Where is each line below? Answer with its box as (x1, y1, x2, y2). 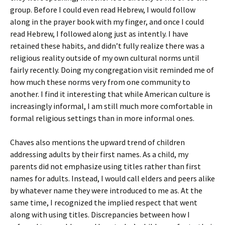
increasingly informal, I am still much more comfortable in (10, 101, 212, 111)
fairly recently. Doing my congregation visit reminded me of (10, 65, 214, 75)
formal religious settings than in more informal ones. (10, 113, 194, 123)
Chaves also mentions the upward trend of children (10, 137, 185, 147)
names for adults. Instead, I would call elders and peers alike (10, 173, 215, 183)
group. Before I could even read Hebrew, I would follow (10, 5, 195, 15)
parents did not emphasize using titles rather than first (10, 161, 201, 171)
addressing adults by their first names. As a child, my (10, 149, 188, 159)
